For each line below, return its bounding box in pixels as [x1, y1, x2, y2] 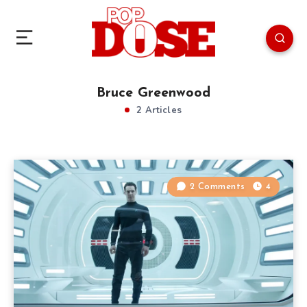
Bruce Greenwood [97, 86, 210, 100]
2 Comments [189, 182, 245, 191]
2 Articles [133, 103, 182, 116]
